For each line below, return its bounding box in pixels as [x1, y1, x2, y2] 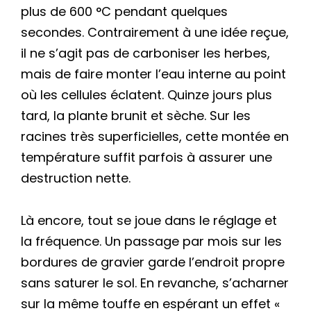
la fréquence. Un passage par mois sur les [21, 233, 282, 251]
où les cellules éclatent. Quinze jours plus [21, 86, 272, 104]
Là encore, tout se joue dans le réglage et [21, 212, 277, 230]
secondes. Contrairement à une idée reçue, [21, 24, 289, 42]
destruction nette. [21, 169, 131, 187]
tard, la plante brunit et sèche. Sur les [21, 107, 251, 125]
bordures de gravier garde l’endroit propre [21, 253, 285, 271]
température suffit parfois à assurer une [21, 149, 272, 167]
